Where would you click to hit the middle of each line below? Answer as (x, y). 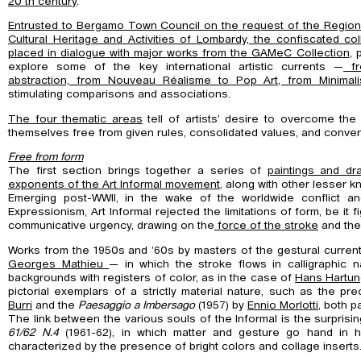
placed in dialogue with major (88, 54)
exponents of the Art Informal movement (114, 185)
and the (55, 305)
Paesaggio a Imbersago (137, 305)
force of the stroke (266, 226)
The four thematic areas (75, 119)
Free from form (46, 158)
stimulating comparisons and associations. (119, 95)
